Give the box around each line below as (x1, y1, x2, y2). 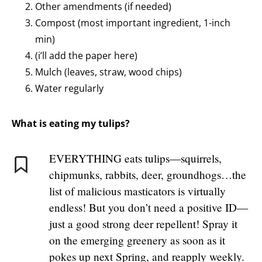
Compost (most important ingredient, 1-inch (35, 16, 230, 30)
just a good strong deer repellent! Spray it (49, 216, 237, 232)
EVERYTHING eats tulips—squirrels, (49, 151, 222, 166)
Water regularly (35, 82, 104, 95)
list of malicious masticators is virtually (49, 184, 226, 199)
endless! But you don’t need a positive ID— (49, 200, 248, 215)
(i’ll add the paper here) (35, 49, 137, 63)
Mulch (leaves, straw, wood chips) (35, 65, 182, 79)
